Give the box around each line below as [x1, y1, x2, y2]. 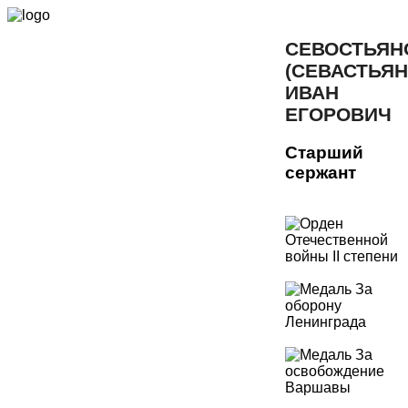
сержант [285, 162, 356, 182]
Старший [285, 142, 363, 162]
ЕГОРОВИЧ [285, 104, 392, 125]
